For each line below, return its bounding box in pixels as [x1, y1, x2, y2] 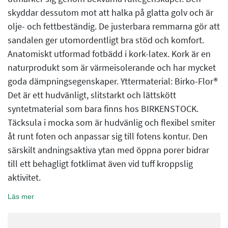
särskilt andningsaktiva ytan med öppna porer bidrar [8, 144, 209, 156]
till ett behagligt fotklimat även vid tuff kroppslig [8, 157, 193, 169]
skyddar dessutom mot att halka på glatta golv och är [8, 6, 213, 18]
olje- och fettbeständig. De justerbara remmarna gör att [8, 20, 220, 32]
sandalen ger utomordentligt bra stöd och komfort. [8, 34, 204, 46]
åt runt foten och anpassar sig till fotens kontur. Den [8, 130, 208, 142]
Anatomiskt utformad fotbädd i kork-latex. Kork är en [8, 47, 211, 60]
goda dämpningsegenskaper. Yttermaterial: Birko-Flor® [8, 75, 218, 87]
